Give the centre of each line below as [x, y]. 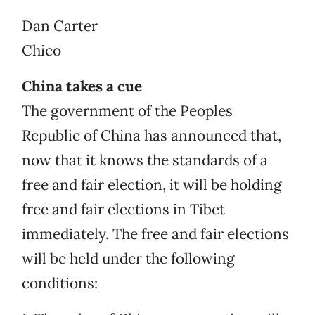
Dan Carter [60, 26]
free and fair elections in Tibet [123, 210]
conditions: [60, 283]
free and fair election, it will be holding [152, 185]
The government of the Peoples [127, 111]
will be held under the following [128, 259]
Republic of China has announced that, [152, 136]
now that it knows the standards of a [145, 160]
